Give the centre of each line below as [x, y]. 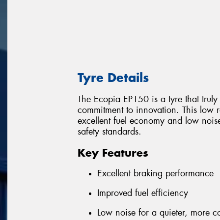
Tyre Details [113, 77]
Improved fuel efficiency [143, 193]
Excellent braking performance [155, 174]
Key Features [113, 152]
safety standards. [110, 132]
